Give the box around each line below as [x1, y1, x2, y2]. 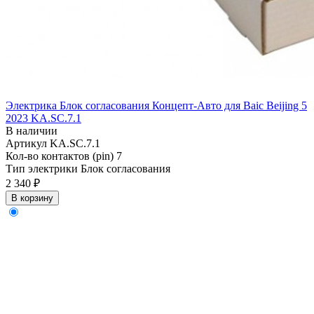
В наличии [6, 125, 57, 137]
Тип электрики [6, 163, 81, 175]
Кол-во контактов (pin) [6, 150, 116, 163]
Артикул [6, 137, 50, 150]
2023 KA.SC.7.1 [6, 112, 81, 125]
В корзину [11, 193, 53, 204]
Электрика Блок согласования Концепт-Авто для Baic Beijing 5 [6, 100, 307, 112]
